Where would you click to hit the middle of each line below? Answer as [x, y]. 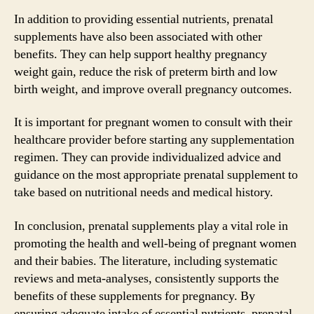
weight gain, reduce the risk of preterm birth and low [146, 71]
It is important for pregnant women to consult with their [153, 122]
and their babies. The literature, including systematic [146, 261]
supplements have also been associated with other [138, 36]
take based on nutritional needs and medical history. [144, 192]
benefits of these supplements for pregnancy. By [135, 296]
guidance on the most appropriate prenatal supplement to [156, 175]
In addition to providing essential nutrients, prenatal [144, 19]
